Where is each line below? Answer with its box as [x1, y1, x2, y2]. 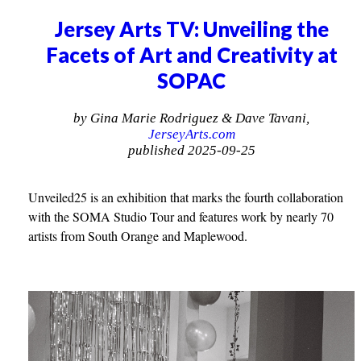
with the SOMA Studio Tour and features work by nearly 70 [28, 208, 334, 226]
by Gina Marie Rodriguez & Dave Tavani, [73, 110, 310, 127]
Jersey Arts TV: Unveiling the [54, 17, 329, 42]
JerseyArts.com [147, 127, 235, 143]
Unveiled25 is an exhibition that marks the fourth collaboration [28, 189, 344, 206]
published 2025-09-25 [127, 143, 255, 159]
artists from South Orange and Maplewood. [28, 227, 248, 245]
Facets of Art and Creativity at [45, 43, 338, 68]
